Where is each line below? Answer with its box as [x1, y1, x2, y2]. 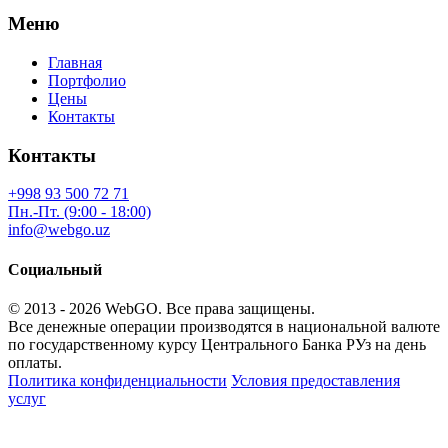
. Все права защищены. [158, 300, 315, 317]
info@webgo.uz [8, 221, 110, 239]
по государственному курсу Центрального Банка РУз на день [8, 336, 426, 353]
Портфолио [48, 72, 126, 90]
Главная [48, 54, 102, 72]
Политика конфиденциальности [8, 372, 227, 389]
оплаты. [8, 354, 62, 371]
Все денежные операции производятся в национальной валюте [8, 318, 440, 335]
